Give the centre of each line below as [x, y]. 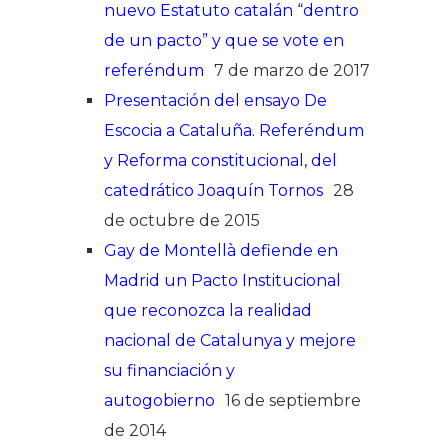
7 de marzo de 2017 [292, 70]
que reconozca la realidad [208, 310]
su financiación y [169, 370]
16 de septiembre [293, 400]
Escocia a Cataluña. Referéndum [234, 130]
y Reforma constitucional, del [220, 160]
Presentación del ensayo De [215, 100]
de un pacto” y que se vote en [224, 40]
